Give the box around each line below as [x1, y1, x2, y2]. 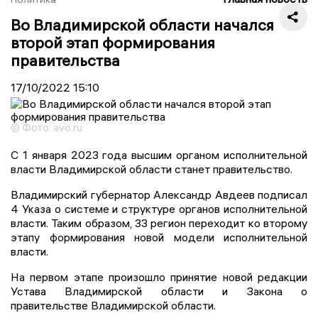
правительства [11, 50, 120, 70]
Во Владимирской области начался [11, 14, 274, 35]
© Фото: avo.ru [11, 120, 82, 134]
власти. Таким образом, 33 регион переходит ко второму [11, 215, 307, 230]
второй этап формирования [11, 32, 215, 53]
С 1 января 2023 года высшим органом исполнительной [11, 147, 307, 162]
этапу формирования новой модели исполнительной [11, 229, 307, 244]
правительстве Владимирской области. [11, 297, 216, 312]
